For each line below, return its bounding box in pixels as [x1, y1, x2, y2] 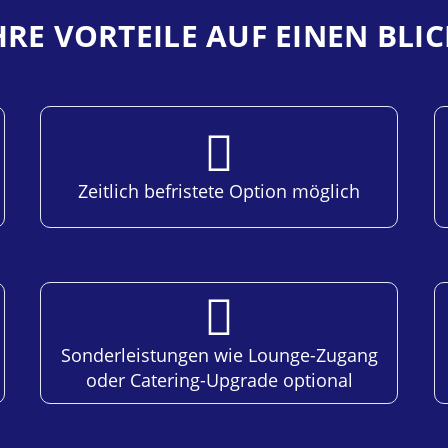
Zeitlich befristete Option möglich [78, 179, 361, 204]
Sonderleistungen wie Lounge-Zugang [60, 342, 378, 367]
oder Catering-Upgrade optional [85, 367, 353, 392]
